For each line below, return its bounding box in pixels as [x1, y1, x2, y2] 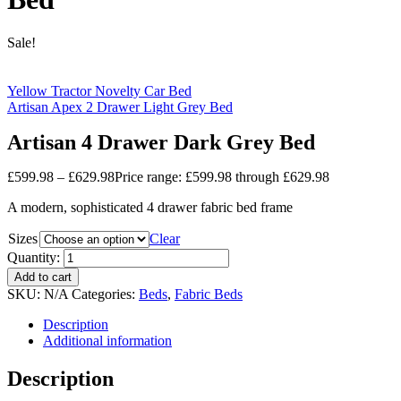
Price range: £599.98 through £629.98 [115, 168, 329, 184]
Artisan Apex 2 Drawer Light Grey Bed [7, 99, 233, 115]
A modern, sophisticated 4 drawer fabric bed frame [7, 199, 293, 215]
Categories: [72, 286, 139, 302]
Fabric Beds [175, 286, 243, 302]
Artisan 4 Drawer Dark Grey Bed [7, 130, 315, 154]
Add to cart [14, 269, 72, 284]
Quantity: [7, 249, 60, 265]
